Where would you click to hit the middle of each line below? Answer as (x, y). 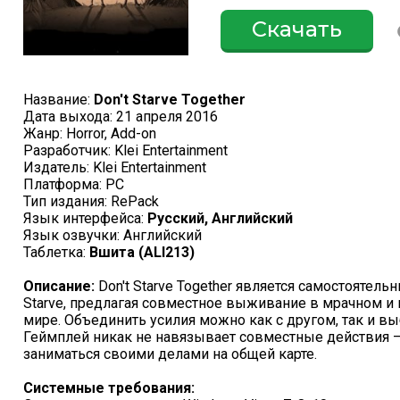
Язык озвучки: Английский (112, 235)
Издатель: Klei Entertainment (115, 167)
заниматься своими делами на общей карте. (170, 354)
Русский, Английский (220, 218)
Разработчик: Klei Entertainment (125, 150)
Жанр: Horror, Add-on (90, 133)
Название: (58, 99)
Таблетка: (56, 252)
